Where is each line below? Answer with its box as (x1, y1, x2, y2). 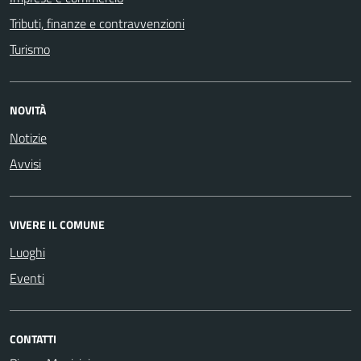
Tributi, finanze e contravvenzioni (10, 13, 185, 33)
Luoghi (10, 242, 45, 262)
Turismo (10, 39, 50, 59)
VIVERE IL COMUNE (10, 215, 105, 233)
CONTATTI (10, 330, 56, 347)
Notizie (10, 127, 47, 147)
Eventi (10, 268, 44, 288)
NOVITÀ (10, 101, 46, 118)
